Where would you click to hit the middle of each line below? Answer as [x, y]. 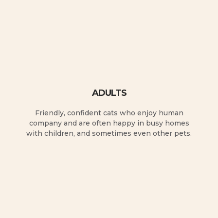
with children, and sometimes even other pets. [109, 133]
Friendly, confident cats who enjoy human [109, 113]
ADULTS [109, 93]
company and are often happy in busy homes [109, 123]
